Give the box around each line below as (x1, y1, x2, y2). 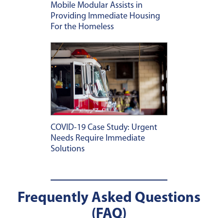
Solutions (51, 145, 85, 154)
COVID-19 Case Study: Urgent (51, 123, 157, 133)
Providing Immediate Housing (51, 12, 160, 21)
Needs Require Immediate (51, 134, 145, 144)
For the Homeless (51, 22, 114, 32)
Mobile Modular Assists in (51, 1, 143, 11)
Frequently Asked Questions (18, 191, 200, 206)
